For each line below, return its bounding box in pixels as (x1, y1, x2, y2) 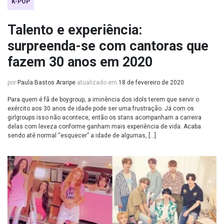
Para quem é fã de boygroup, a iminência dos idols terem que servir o (7, 96, 199, 103)
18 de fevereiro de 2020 (118, 79, 184, 86)
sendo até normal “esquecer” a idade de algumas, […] (7, 132, 156, 139)
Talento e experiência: (7, 22, 142, 38)
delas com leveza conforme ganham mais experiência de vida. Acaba (7, 123, 201, 130)
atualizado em (75, 79, 118, 86)
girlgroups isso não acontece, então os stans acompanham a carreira (7, 114, 201, 121)
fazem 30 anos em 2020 (7, 54, 152, 70)
